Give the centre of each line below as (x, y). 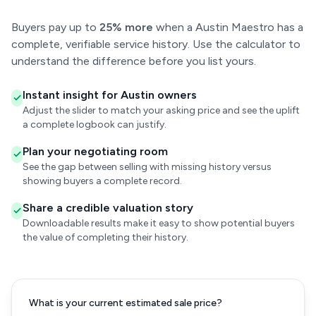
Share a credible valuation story (108, 208)
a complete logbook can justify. (95, 124)
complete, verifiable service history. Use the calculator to (156, 44)
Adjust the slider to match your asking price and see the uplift (161, 110)
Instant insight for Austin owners (110, 95)
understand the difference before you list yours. (134, 61)
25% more (126, 27)
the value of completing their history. (105, 237)
